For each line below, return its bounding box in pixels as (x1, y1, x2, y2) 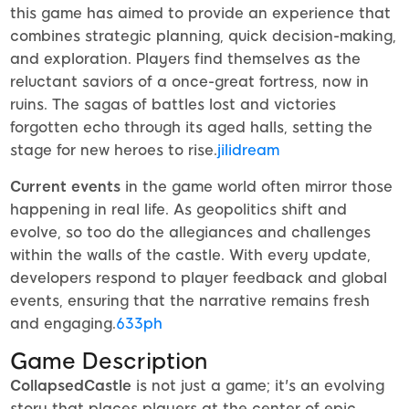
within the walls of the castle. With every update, (10, 246, 371, 265)
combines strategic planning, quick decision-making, (10, 27, 396, 46)
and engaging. (10, 315, 116, 333)
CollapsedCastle (10, 377, 131, 395)
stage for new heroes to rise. (10, 142, 217, 160)
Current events (10, 178, 121, 196)
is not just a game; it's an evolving (131, 377, 384, 395)
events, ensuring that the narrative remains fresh (10, 292, 370, 310)
